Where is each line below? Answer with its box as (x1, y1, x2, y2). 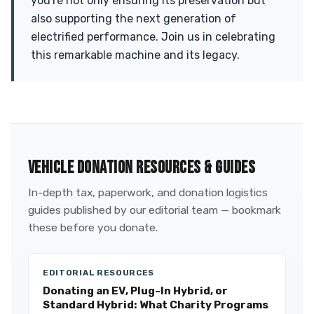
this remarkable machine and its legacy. (31, 48, 240, 62)
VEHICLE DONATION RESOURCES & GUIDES (28, 158, 256, 178)
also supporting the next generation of (31, 12, 236, 25)
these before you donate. (28, 221, 158, 234)
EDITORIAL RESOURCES (43, 268, 155, 278)
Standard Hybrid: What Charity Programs (43, 299, 268, 311)
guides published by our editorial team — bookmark (28, 203, 281, 217)
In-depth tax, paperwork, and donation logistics (28, 186, 268, 199)
